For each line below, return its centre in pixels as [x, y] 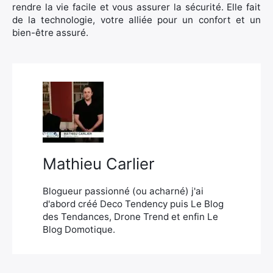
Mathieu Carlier [99, 164]
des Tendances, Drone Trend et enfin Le [130, 217]
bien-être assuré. [50, 33]
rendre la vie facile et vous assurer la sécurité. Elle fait [136, 7]
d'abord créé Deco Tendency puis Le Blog [133, 204]
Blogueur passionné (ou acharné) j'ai [123, 191]
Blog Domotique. [79, 229]
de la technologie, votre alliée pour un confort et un [136, 20]
